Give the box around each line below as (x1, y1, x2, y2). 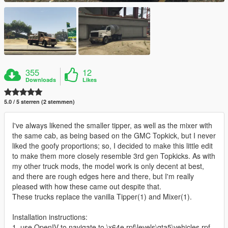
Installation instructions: (12, 212, 88, 222)
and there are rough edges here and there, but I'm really (12, 171, 194, 182)
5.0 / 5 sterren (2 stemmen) (4, 98, 75, 106)
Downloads (25, 76, 56, 84)
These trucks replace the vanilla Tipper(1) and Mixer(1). (12, 191, 192, 202)
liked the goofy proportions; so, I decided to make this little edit (12, 140, 213, 151)
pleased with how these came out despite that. (12, 181, 161, 192)
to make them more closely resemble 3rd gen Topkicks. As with (12, 151, 215, 161)
